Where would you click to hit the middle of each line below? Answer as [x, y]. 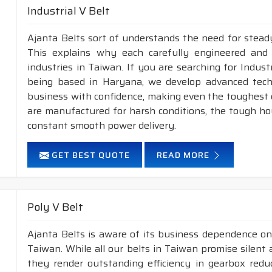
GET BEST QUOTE [90, 155]
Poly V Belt [56, 207]
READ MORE [185, 155]
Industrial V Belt [69, 11]
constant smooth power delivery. [102, 125]
